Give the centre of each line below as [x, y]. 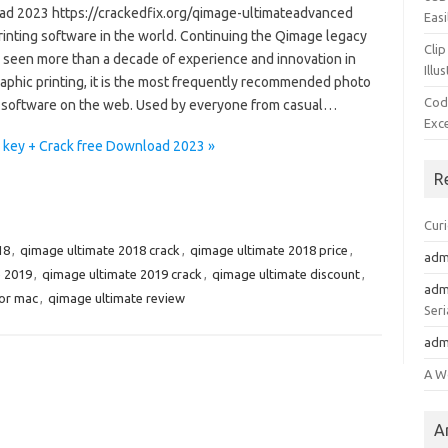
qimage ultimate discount [285, 274]
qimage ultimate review [116, 298]
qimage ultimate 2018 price [268, 250]
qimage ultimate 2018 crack [99, 250]
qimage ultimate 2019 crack [121, 274]
